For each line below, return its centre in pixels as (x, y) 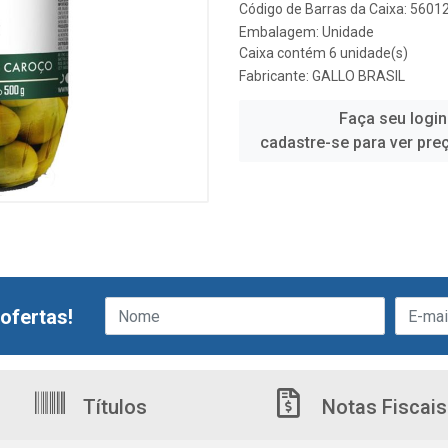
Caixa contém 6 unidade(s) (323, 53)
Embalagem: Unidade (306, 32)
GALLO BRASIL (358, 76)
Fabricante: (275, 76)
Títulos (112, 407)
